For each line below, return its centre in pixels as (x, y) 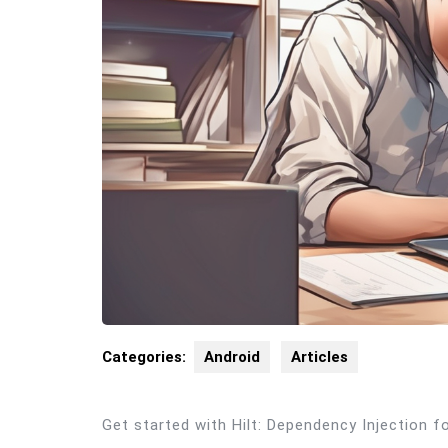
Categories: (144, 357)
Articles (319, 357)
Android (232, 357)
